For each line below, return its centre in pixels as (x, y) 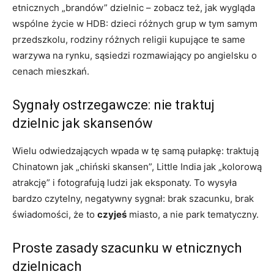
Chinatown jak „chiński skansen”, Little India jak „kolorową (137, 166)
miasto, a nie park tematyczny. (193, 214)
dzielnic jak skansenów (83, 123)
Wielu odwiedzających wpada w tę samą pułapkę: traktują (135, 150)
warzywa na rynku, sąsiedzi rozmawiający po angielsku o (135, 55)
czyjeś (112, 214)
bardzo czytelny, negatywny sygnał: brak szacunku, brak (133, 198)
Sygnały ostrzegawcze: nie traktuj (113, 105)
